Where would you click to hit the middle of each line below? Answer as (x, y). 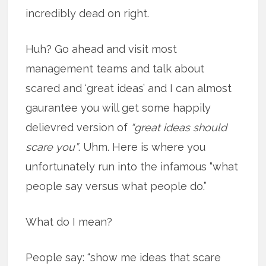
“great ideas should (179, 127)
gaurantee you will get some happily (118, 108)
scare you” (52, 147)
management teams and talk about (115, 69)
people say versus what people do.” (116, 186)
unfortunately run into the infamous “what (132, 167)
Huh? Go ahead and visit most (102, 49)
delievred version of (78, 127)
